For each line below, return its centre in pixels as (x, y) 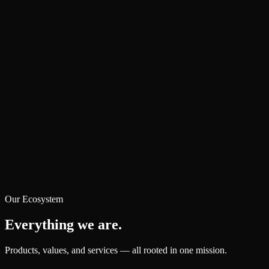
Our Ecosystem (34, 199)
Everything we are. (63, 225)
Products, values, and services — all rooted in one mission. (116, 250)
